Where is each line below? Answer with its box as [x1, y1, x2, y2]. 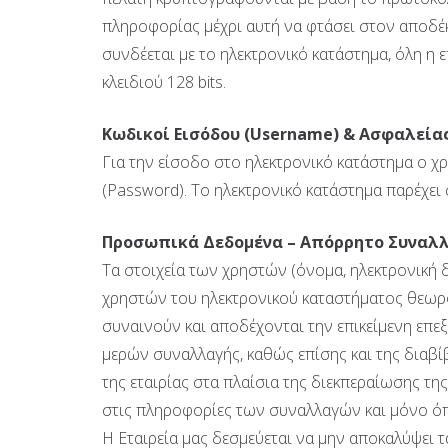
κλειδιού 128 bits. [102, 71, 226, 93]
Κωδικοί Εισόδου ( [102, 123, 250, 145]
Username [250, 123, 333, 145]
